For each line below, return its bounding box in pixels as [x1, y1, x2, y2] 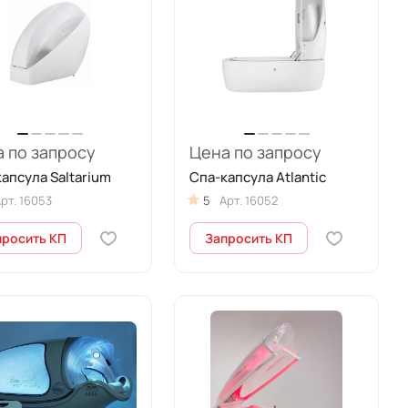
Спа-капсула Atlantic [189, 167, 327, 187]
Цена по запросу [189, 140, 322, 163]
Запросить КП [205, 229, 293, 247]
